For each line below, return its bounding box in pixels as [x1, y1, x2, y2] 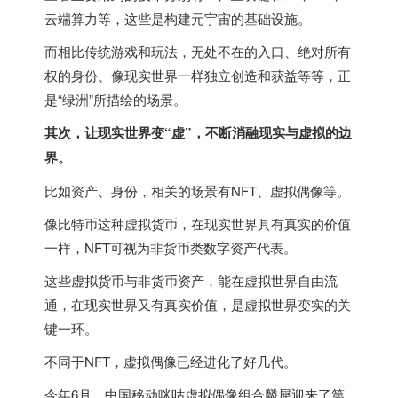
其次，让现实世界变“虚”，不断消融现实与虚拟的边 [44, 123, 352, 142]
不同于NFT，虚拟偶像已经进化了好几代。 [44, 352, 297, 370]
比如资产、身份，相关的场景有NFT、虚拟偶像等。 [44, 181, 350, 200]
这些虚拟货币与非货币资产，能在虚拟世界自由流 [44, 271, 338, 290]
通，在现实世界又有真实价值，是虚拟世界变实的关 [44, 295, 351, 314]
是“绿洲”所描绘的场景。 [44, 90, 187, 108]
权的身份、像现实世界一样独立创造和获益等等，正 [44, 66, 351, 84]
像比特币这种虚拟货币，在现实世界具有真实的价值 [44, 214, 351, 233]
